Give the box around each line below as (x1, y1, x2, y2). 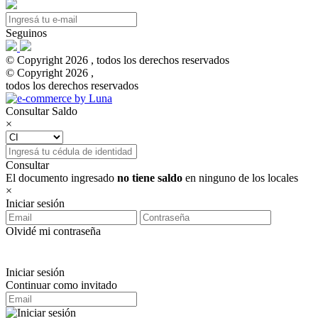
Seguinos (6, 27, 47, 40)
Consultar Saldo (6, 105, 77, 118)
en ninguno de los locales (182, 172, 298, 185)
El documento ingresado (6, 172, 117, 185)
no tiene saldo (117, 172, 182, 185)
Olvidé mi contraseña (6, 225, 101, 238)
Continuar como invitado (6, 279, 117, 292)
